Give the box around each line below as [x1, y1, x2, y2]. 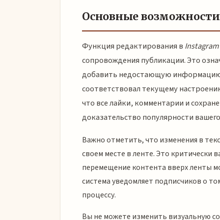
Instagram [185, 40, 219, 53]
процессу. [82, 189, 116, 200]
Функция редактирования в [82, 40, 185, 53]
